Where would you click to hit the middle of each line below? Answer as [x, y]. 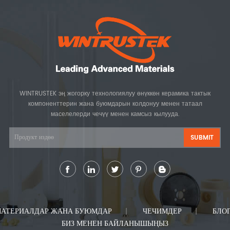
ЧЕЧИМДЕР [162, 211]
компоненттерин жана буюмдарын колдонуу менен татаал [115, 104]
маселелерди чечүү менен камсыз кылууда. [115, 114]
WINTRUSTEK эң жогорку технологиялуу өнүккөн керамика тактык [115, 94]
